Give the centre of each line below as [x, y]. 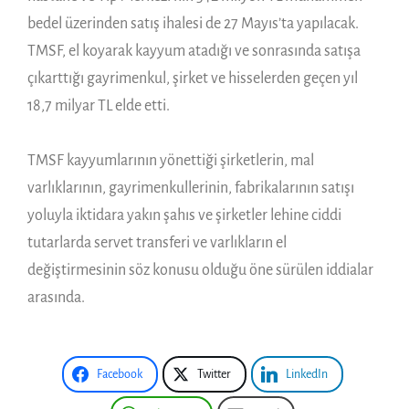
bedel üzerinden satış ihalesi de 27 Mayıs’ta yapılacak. [193, 23]
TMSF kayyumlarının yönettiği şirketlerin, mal [171, 160]
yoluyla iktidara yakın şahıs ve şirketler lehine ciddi [184, 215]
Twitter [214, 374]
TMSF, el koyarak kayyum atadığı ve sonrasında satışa [194, 51]
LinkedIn [306, 374]
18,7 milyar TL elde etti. [99, 105]
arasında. [56, 297]
